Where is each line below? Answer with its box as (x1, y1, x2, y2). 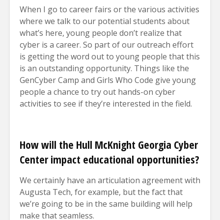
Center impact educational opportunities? (20, 151, 199, 166)
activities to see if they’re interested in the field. (20, 98, 192, 109)
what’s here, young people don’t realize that (20, 27, 182, 38)
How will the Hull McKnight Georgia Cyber (20, 137, 198, 152)
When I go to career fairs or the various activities (20, 3, 199, 15)
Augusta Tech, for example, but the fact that (20, 186, 183, 197)
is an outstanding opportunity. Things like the (20, 62, 189, 74)
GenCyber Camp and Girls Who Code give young (20, 74, 196, 85)
